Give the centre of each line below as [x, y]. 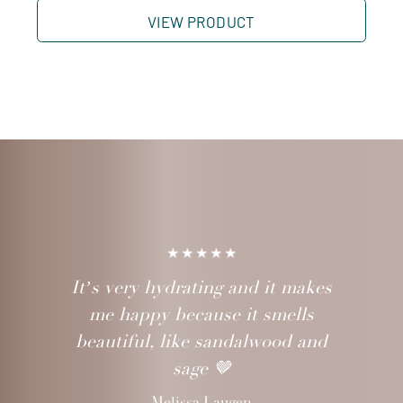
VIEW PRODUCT [201, 22]
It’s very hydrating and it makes [201, 287]
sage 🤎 [201, 368]
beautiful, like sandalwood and [201, 341]
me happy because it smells [201, 314]
